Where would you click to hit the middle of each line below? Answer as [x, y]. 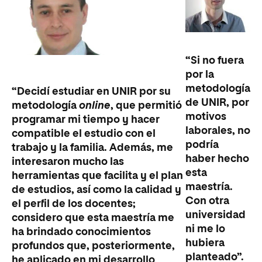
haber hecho [217, 159]
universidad [216, 215]
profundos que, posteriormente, [93, 246]
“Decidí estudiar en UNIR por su [91, 92]
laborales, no [218, 131]
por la [200, 75]
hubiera [205, 243]
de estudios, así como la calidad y [96, 190]
